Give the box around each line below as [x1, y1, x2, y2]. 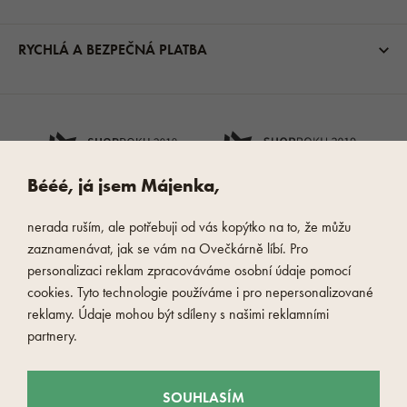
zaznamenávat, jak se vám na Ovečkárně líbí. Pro [27, 239, 308, 258]
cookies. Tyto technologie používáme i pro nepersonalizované [27, 283, 373, 302]
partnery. [27, 326, 77, 345]
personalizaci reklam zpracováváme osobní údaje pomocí [27, 261, 351, 280]
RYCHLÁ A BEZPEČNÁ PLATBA [18, 40, 207, 59]
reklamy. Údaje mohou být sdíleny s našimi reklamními [27, 304, 329, 323]
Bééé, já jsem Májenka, [27, 174, 220, 197]
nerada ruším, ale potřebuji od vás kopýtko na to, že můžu [27, 217, 351, 236]
